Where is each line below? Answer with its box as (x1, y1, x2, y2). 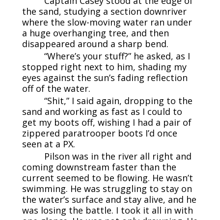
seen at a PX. (22, 138, 75, 150)
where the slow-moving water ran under (22, 16, 192, 28)
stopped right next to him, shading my (22, 61, 187, 73)
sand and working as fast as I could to (22, 106, 182, 118)
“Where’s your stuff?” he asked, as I (44, 50, 190, 62)
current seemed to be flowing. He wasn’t (22, 172, 193, 184)
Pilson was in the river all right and (44, 150, 192, 163)
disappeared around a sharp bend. (22, 38, 168, 50)
